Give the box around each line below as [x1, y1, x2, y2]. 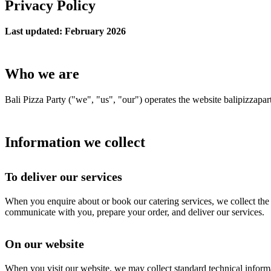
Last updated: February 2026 [5, 25, 126, 36]
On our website [5, 237, 84, 250]
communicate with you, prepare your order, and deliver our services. [5, 206, 264, 217]
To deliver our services [5, 169, 122, 183]
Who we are [5, 65, 79, 82]
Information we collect [5, 134, 145, 150]
